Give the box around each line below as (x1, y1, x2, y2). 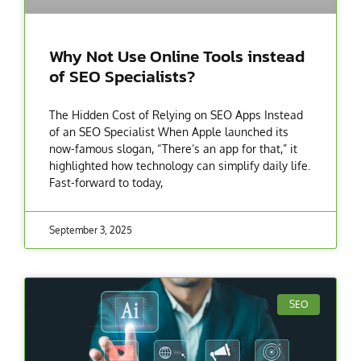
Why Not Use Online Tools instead (49, 43, 305, 68)
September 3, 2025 (49, 223, 132, 236)
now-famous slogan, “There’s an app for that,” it (49, 141, 297, 156)
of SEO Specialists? (49, 63, 195, 89)
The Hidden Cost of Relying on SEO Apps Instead (49, 107, 303, 122)
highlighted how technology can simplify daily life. (49, 158, 310, 172)
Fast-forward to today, (49, 175, 163, 189)
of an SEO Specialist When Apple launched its (49, 124, 288, 139)
